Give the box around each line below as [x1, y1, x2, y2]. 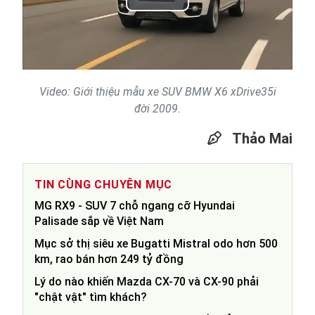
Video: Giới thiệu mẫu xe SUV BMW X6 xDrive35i [39, 85, 276, 99]
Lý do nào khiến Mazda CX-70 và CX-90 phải [34, 275, 259, 289]
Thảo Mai [229, 130, 292, 148]
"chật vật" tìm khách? [34, 290, 147, 304]
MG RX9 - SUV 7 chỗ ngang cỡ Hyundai [34, 199, 235, 213]
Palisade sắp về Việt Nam [34, 214, 164, 229]
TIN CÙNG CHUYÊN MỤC [34, 178, 173, 192]
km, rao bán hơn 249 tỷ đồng [34, 252, 184, 266]
